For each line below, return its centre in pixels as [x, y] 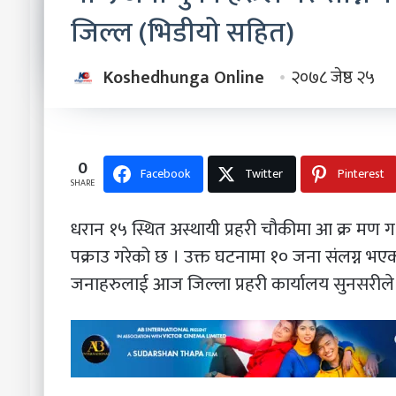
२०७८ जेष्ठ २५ [332, 78]
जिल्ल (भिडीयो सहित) [182, 34]
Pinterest [361, 173]
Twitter [263, 173]
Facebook [165, 173]
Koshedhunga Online [183, 78]
